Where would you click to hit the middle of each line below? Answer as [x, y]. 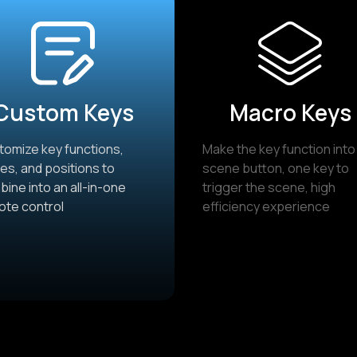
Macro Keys [290, 113]
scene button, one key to [276, 169]
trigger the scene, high [269, 188]
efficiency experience [266, 207]
